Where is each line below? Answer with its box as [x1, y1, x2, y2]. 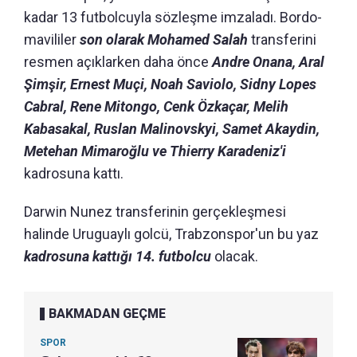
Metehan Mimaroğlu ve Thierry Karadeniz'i [24, 142, 286, 159]
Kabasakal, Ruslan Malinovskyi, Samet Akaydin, [24, 120, 320, 137]
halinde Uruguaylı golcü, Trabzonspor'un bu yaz [24, 225, 319, 242]
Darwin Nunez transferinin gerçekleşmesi [24, 202, 286, 220]
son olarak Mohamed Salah [80, 30, 251, 48]
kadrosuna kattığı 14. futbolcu [24, 247, 211, 265]
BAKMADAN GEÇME [49, 305, 166, 321]
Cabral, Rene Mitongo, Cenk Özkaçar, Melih [24, 97, 288, 115]
